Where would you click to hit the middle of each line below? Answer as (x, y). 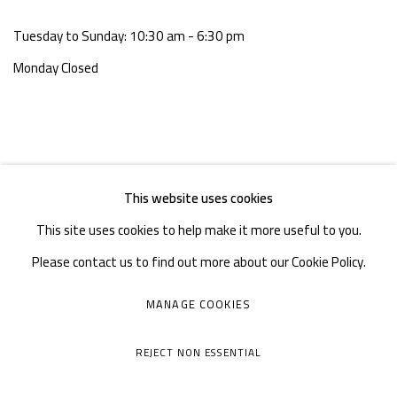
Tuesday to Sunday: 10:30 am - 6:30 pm (129, 35)
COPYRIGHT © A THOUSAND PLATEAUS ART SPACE (149, 348)
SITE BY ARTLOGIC (64, 380)
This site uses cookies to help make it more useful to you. (198, 230)
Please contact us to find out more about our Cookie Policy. (198, 261)
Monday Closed (56, 67)
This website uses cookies (198, 198)
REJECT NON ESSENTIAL (198, 353)
